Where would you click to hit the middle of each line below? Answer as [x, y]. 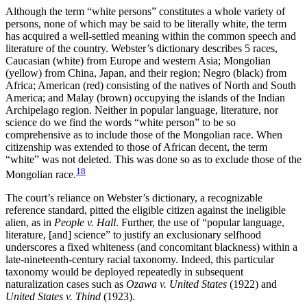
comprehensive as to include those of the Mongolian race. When [144, 134]
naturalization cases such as [66, 284]
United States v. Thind [53, 297]
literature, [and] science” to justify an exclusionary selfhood [133, 235]
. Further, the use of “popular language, [200, 223]
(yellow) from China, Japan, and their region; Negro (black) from [146, 73]
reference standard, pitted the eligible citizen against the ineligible [146, 210]
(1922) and [252, 284]
